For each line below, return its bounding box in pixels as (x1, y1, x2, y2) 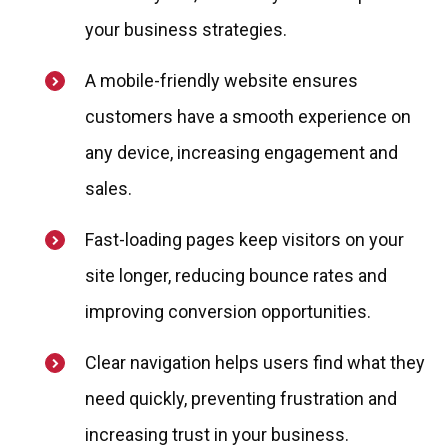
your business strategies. (85, 19, 287, 41)
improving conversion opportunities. (85, 301, 371, 323)
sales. (85, 178, 132, 200)
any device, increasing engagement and (85, 142, 398, 164)
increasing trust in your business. (85, 424, 349, 446)
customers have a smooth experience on (85, 106, 411, 128)
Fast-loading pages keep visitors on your (85, 229, 404, 251)
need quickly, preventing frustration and (85, 388, 397, 410)
